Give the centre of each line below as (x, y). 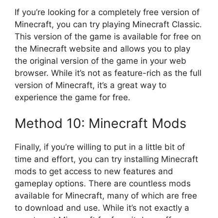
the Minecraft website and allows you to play (102, 48)
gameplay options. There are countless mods (103, 184)
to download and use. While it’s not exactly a (102, 208)
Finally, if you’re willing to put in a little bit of (100, 147)
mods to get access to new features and (94, 172)
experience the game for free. (73, 97)
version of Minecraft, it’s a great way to (91, 85)
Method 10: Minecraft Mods (100, 124)
